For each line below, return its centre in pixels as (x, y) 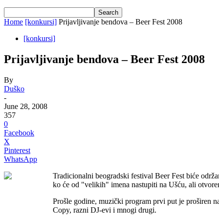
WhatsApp (21, 159)
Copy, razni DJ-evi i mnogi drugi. (105, 210)
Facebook (19, 132)
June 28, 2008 (26, 106)
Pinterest (17, 150)
